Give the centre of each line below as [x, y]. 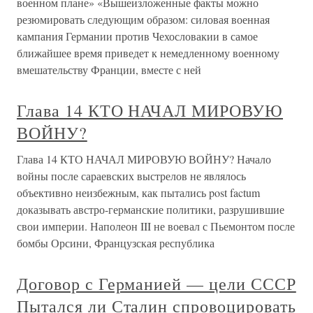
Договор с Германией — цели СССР [156, 284]
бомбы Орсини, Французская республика [116, 243]
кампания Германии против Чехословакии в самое [137, 36]
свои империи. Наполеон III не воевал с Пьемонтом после [156, 226]
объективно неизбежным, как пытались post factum [138, 192]
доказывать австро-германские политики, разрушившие [151, 209]
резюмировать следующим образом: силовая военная [143, 19]
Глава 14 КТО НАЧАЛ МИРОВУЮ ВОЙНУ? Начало [144, 159]
